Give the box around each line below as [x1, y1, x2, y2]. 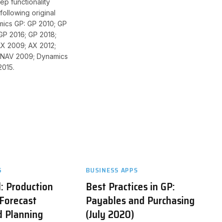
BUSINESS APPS [86, 165, 138, 176]
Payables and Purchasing [86, 192, 195, 209]
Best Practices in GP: [86, 178, 175, 195]
